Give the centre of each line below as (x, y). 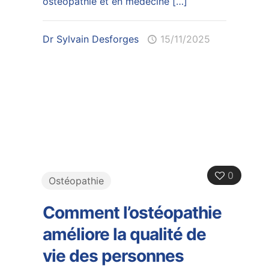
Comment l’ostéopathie (132, 212)
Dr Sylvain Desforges (90, 39)
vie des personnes (113, 255)
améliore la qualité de (124, 234)
